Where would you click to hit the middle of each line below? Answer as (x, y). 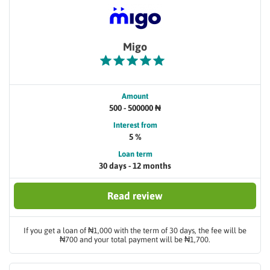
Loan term (135, 154)
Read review (135, 196)
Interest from (135, 125)
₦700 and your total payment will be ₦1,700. (135, 240)
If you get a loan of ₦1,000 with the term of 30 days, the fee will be (135, 231)
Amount (135, 96)
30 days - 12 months (135, 166)
